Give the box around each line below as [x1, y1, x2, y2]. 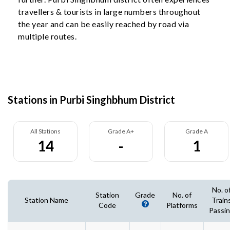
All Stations [30, 127, 61, 135]
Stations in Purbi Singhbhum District [8, 93, 175, 106]
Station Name [25, 196, 68, 204]
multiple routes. [18, 31, 76, 41]
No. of [172, 190, 191, 199]
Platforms [166, 201, 198, 209]
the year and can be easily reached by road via [18, 19, 189, 29]
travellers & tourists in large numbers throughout [18, 7, 201, 16]
